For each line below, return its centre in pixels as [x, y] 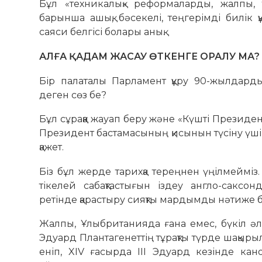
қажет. [52, 147]
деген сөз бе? [73, 95]
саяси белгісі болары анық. [102, 32]
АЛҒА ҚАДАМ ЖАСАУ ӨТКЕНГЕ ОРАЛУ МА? [150, 56]
